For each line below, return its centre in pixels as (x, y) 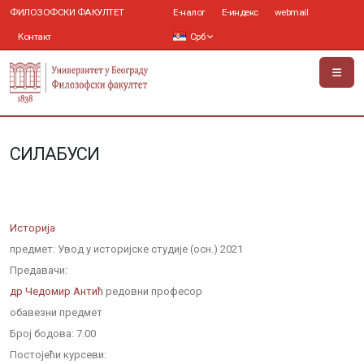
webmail (291, 12)
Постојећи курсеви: (58, 355)
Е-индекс (240, 12)
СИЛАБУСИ (55, 154)
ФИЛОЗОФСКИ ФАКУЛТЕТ (67, 12)
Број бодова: (42, 334)
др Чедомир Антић (56, 291)
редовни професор (153, 291)
